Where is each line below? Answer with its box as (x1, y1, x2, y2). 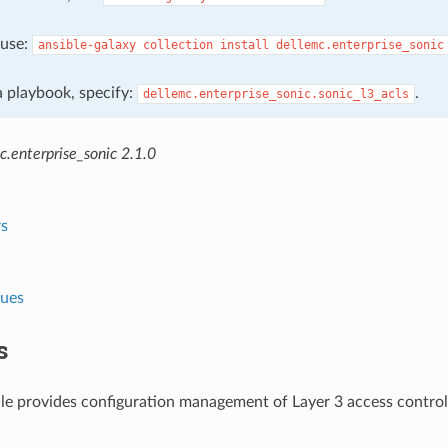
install (219, 37, 269, 52)
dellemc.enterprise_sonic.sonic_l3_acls (142, 86, 409, 101)
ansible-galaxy (37, 37, 136, 52)
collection (142, 37, 213, 52)
